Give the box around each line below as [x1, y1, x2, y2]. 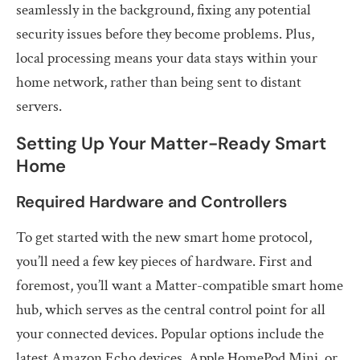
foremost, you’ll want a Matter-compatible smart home [16, 275, 343, 296]
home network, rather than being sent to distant [16, 72, 301, 92]
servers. [16, 96, 62, 117]
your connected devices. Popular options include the [16, 323, 324, 344]
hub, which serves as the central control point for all [16, 299, 325, 320]
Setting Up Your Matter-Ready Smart [16, 131, 326, 155]
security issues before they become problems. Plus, [16, 23, 314, 44]
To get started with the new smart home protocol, [16, 227, 312, 247]
